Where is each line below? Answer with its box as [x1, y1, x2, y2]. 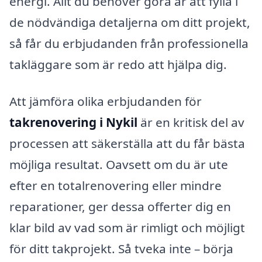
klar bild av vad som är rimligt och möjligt [9, 219, 245, 236]
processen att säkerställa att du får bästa [9, 135, 245, 152]
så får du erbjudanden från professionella [9, 35, 249, 51]
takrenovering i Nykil [9, 114, 137, 131]
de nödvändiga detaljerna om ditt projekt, [9, 13, 250, 30]
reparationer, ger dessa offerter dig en [9, 198, 231, 215]
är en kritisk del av [137, 114, 244, 131]
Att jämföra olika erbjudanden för [9, 93, 202, 110]
